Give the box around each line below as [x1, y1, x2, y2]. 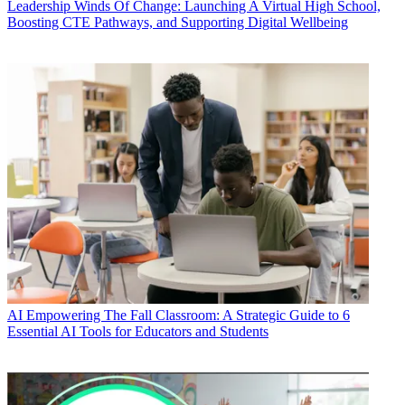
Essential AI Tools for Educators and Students [7, 324, 268, 340]
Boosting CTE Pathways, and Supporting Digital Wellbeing [7, 14, 348, 30]
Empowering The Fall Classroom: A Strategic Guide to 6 [26, 307, 350, 324]
